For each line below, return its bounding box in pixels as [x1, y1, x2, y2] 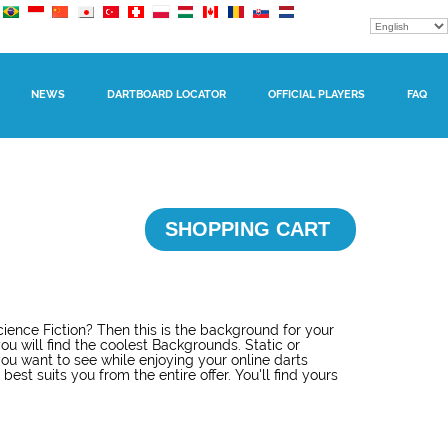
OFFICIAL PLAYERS [268, 88, 365, 101]
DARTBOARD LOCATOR [107, 88, 226, 101]
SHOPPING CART [165, 218, 336, 240]
